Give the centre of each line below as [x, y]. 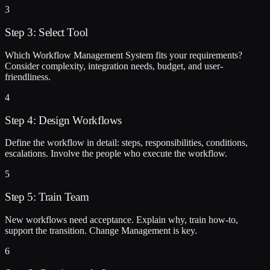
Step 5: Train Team [47, 197]
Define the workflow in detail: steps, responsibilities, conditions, [126, 143]
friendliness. [28, 77]
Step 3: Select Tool [46, 33]
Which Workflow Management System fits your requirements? [124, 55]
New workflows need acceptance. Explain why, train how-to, [121, 219]
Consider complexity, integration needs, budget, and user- [114, 66]
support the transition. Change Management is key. [101, 230]
